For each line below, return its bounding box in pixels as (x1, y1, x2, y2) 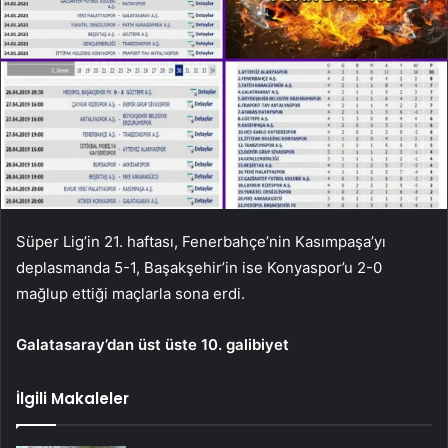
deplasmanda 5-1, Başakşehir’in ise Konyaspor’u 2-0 (16, 257, 382, 277)
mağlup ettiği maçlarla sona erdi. (16, 283, 245, 303)
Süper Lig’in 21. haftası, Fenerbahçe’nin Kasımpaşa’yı (16, 231, 386, 251)
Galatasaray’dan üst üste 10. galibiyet (16, 334, 289, 354)
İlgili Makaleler (16, 387, 129, 409)
